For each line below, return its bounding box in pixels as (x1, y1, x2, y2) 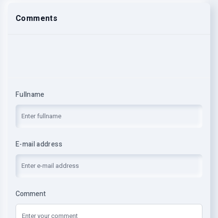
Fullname (16, 90, 45, 100)
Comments (16, 13, 58, 24)
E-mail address (16, 139, 62, 149)
